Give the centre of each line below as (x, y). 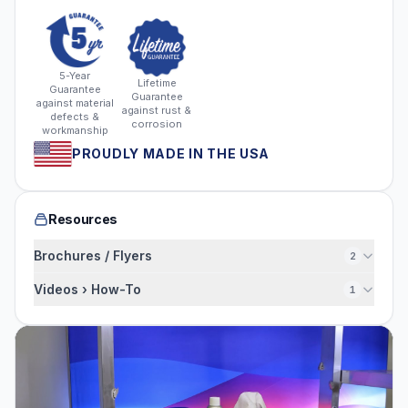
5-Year (75, 76)
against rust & (157, 110)
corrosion (157, 123)
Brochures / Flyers (93, 255)
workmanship (75, 130)
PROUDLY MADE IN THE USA (171, 153)
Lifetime (157, 82)
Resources (83, 219)
